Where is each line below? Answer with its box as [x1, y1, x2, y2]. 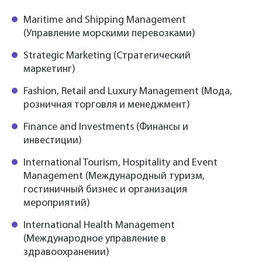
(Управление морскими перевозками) [23, 28, 195, 40]
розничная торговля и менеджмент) [23, 99, 190, 111]
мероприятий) [23, 198, 90, 209]
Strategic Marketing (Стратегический [23, 50, 191, 62]
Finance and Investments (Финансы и [23, 122, 188, 133]
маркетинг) [23, 64, 75, 75]
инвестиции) [23, 135, 82, 147]
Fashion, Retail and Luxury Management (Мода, [23, 86, 232, 98]
